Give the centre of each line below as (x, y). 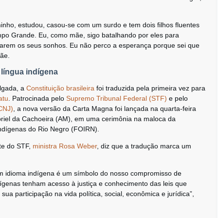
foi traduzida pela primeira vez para (150, 88)
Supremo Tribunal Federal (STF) (117, 98)
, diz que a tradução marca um (144, 146)
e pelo (177, 98)
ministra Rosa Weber (65, 146)
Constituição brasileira (60, 88)
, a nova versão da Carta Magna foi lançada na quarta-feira (105, 109)
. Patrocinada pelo (37, 98)
